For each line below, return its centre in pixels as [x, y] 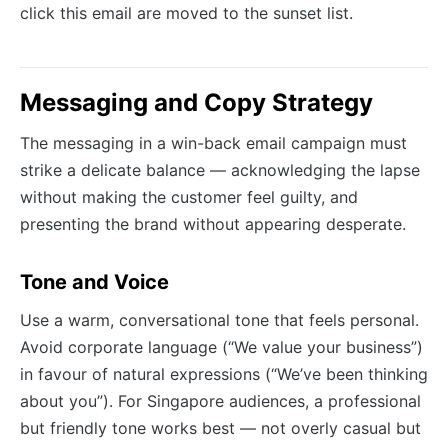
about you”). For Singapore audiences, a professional [220, 401]
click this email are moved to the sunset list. [186, 13]
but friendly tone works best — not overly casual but [220, 428]
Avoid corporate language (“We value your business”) [221, 347]
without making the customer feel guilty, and [189, 197]
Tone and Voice [94, 282]
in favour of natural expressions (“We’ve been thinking [224, 374]
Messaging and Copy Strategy [196, 103]
